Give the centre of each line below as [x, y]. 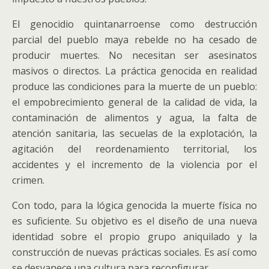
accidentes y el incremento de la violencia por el [134, 165]
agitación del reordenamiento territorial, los [134, 149]
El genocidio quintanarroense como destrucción [134, 24]
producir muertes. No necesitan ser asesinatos [134, 55]
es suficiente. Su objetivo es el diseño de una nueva [134, 221]
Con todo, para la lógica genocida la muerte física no [134, 205]
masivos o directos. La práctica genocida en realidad [134, 71]
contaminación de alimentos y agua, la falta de [134, 118]
